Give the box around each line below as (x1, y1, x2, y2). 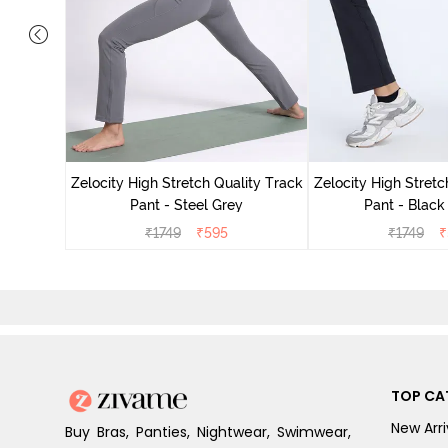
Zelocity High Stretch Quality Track (70, 174, 303, 191)
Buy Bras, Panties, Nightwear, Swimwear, (65, 421, 351, 442)
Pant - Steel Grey (130, 196, 243, 213)
